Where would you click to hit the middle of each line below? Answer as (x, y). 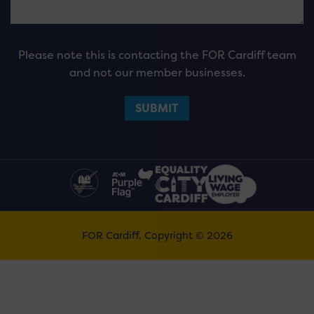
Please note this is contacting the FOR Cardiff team (157, 55)
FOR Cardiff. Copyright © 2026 (157, 235)
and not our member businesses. (157, 73)
